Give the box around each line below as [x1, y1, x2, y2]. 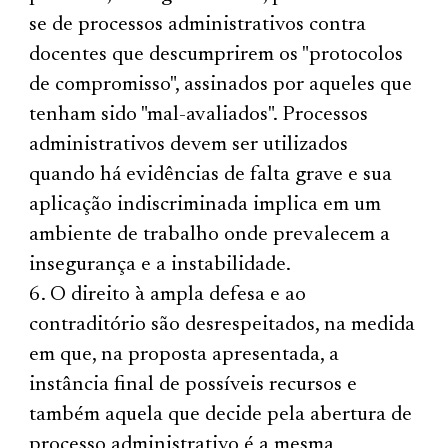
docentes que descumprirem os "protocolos [29, 44, 404, 66]
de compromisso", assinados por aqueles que [29, 74, 413, 96]
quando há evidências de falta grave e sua [29, 164, 393, 186]
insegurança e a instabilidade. [29, 254, 292, 276]
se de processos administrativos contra [29, 14, 367, 36]
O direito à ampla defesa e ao [50, 284, 307, 306]
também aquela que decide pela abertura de [29, 404, 413, 426]
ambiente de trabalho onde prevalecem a [29, 224, 391, 246]
